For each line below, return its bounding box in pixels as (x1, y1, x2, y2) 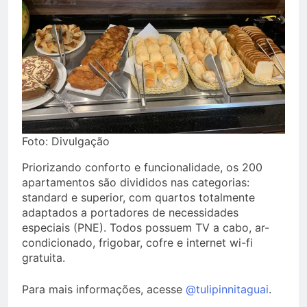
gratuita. (22, 250, 65, 265)
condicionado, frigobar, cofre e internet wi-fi (22, 235, 253, 249)
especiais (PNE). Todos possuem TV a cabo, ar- (22, 220, 269, 234)
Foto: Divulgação (22, 134, 110, 148)
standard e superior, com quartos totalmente (22, 190, 255, 204)
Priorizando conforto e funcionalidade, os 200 (22, 160, 262, 174)
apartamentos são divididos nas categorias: (22, 175, 249, 189)
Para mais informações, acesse (22, 282, 186, 296)
